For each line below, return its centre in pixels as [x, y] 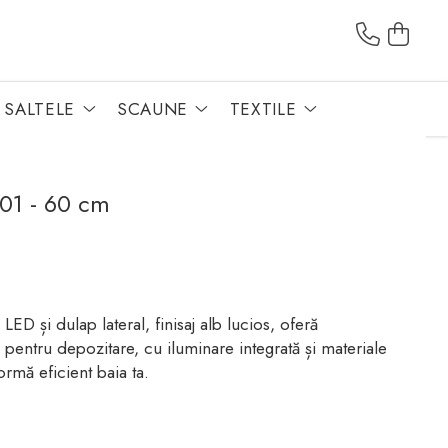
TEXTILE [263, 108]
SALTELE [40, 108]
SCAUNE [152, 108]
